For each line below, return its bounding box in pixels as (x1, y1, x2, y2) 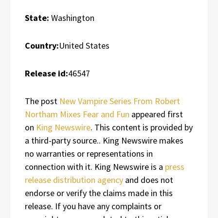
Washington (49, 12, 94, 23)
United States (59, 39, 109, 51)
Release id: (25, 67, 68, 79)
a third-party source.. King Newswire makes (25, 134, 183, 146)
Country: (25, 39, 59, 51)
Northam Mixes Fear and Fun (25, 108, 129, 120)
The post (25, 95, 59, 107)
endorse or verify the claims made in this (25, 187, 173, 199)
